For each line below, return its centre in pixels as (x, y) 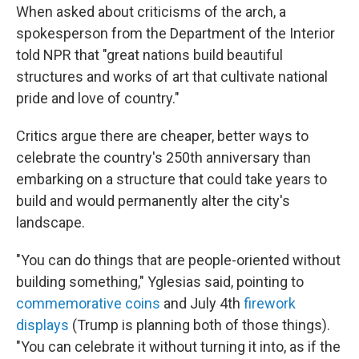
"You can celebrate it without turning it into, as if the (178, 347)
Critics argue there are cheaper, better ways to (162, 136)
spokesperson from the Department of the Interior (175, 33)
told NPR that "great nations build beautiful (149, 55)
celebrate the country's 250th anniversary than (163, 157)
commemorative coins (88, 303)
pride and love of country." (98, 98)
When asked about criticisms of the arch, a (151, 12)
